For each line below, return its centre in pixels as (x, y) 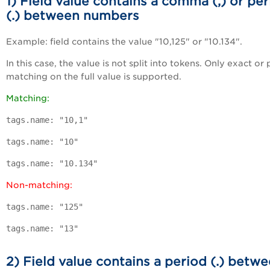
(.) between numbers (73, 15)
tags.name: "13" (42, 228)
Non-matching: (39, 185)
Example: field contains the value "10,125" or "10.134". (124, 41)
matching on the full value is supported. (94, 76)
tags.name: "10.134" (52, 163)
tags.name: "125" (45, 206)
